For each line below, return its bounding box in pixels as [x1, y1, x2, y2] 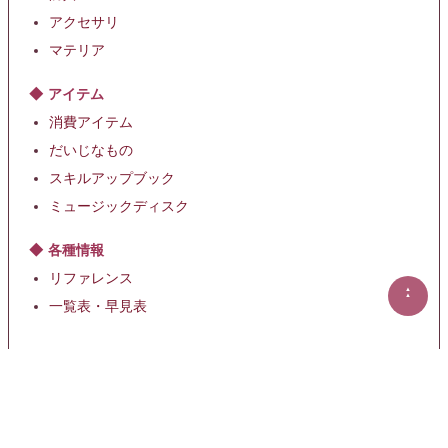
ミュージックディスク [49, 199, 189, 215]
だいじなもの [49, 143, 133, 159]
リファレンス [49, 271, 133, 287]
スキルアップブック [49, 171, 175, 187]
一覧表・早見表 [49, 299, 147, 315]
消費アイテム [49, 115, 133, 131]
